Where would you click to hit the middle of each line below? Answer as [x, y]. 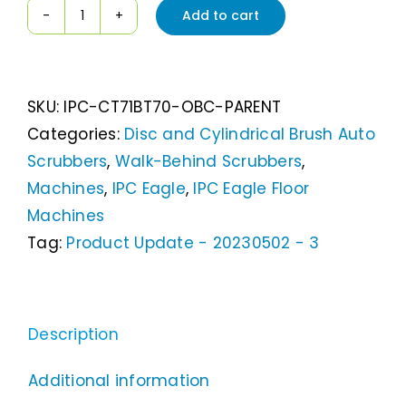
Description [73, 335]
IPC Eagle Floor [251, 189]
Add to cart [221, 15]
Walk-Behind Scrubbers [208, 162]
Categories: [76, 135]
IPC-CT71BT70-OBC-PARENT [173, 107]
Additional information [119, 381]
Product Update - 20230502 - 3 [193, 243]
